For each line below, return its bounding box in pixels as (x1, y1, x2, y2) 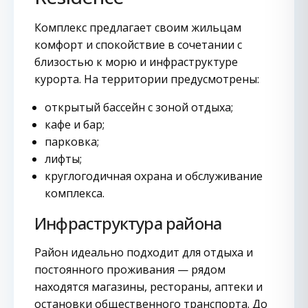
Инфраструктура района (34, 212, 222, 234)
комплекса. (45, 186, 104, 201)
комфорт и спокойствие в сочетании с (34, 37, 242, 52)
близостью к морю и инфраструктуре (34, 54, 238, 69)
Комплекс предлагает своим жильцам (34, 20, 241, 35)
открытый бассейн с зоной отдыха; (45, 100, 233, 115)
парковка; (45, 134, 99, 149)
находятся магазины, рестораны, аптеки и (34, 279, 263, 294)
